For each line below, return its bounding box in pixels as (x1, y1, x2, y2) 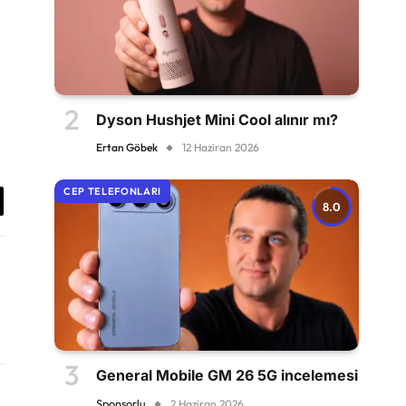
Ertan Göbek (96, 140, 158, 154)
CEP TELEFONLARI (63, 185, 161, 198)
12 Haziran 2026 (182, 140, 259, 154)
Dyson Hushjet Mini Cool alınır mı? (96, 111, 338, 129)
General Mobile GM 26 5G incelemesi (96, 366, 358, 384)
